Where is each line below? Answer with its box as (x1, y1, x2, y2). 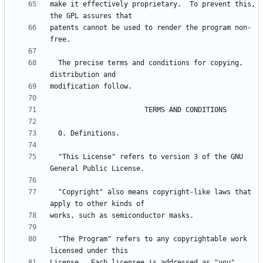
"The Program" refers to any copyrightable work (50, 235, 58, 244)
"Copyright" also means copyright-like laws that (50, 188, 58, 197)
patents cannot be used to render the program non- (50, 23, 251, 32)
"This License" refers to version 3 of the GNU (50, 153, 58, 161)
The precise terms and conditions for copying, (50, 59, 58, 68)
